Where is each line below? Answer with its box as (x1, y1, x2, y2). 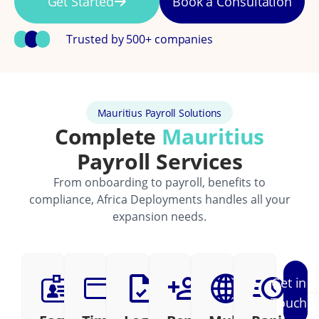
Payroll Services (76, 147, 243, 176)
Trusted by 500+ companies (66, 31, 213, 47)
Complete (54, 122, 162, 151)
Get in (271, 274, 307, 291)
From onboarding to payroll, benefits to (53, 174, 266, 190)
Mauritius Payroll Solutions (97, 106, 222, 120)
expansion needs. (113, 209, 206, 224)
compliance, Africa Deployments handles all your (28, 192, 291, 207)
